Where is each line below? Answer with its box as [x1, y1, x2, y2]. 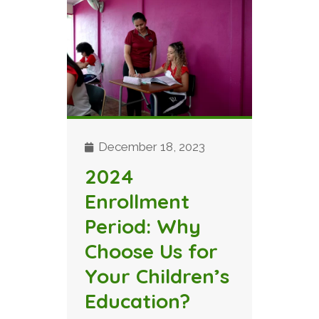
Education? [85, 288, 190, 314]
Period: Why [85, 214, 201, 239]
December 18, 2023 [95, 140, 205, 155]
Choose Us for [85, 239, 218, 264]
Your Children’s [85, 263, 229, 289]
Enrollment [85, 189, 189, 214]
